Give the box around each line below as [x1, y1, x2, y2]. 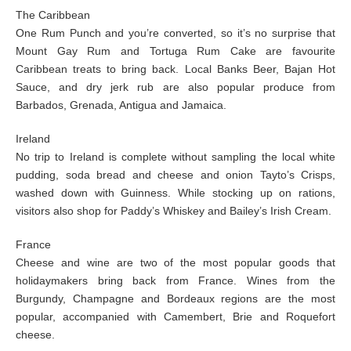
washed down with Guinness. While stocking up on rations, [16, 186, 335, 199]
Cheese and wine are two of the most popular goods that [16, 256, 335, 269]
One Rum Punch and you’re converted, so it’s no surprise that [16, 27, 335, 39]
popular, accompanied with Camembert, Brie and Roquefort [16, 310, 335, 323]
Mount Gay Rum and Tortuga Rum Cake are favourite [16, 45, 335, 57]
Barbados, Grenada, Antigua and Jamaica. [16, 99, 226, 111]
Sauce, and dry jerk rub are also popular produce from [16, 81, 335, 93]
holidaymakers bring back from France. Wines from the [16, 274, 335, 287]
